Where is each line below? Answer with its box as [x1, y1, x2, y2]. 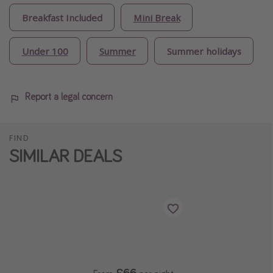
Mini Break [133, 11, 180, 24]
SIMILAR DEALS [9, 144, 122, 168]
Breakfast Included [21, 11, 102, 24]
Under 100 [21, 44, 68, 57]
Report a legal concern [25, 90, 113, 103]
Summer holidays [166, 44, 241, 57]
